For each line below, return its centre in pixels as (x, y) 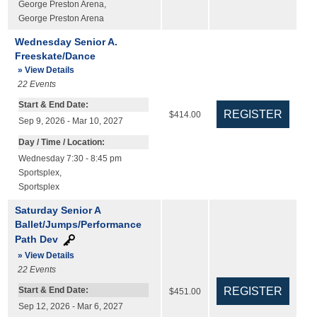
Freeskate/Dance (55, 56)
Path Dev (36, 239)
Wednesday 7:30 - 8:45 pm (70, 159)
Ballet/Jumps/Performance (78, 225)
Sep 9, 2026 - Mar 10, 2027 (70, 121)
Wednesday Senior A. (66, 42)
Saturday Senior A (57, 211)
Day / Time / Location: (61, 143)
